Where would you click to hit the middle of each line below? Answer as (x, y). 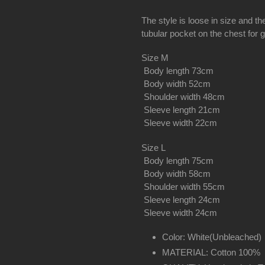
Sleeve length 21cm (181, 110)
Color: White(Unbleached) (212, 237)
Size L (153, 147)
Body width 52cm (176, 84)
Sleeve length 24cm (181, 199)
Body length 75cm (177, 160)
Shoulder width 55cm (183, 186)
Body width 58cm (176, 173)
